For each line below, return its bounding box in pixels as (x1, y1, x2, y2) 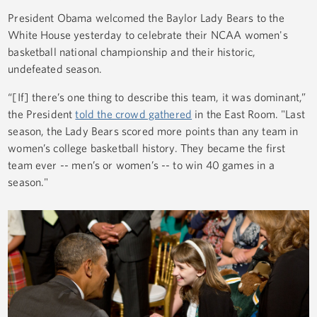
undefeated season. (8, 62, 103, 76)
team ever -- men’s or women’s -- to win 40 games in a (8, 158, 275, 172)
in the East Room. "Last (192, 108, 305, 121)
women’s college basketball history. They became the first (8, 142, 286, 155)
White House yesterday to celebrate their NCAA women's (8, 28, 288, 42)
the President (8, 108, 76, 121)
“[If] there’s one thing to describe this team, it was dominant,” (8, 91, 306, 104)
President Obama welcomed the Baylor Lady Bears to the (8, 11, 284, 25)
